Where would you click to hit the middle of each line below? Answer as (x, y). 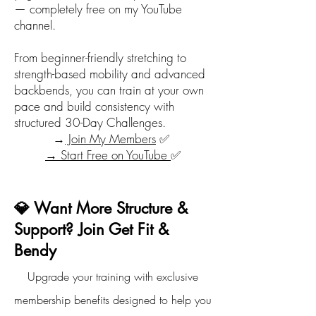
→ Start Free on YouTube (108, 155)
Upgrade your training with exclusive (113, 276)
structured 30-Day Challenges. (90, 122)
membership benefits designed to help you (113, 300)
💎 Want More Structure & (101, 208)
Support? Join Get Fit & (91, 229)
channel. (35, 25)
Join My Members (110, 139)
